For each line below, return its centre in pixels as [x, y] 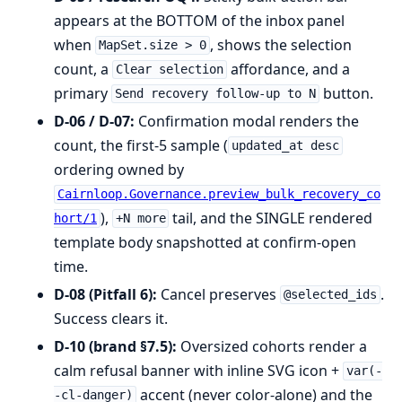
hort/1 [75, 218]
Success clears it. [111, 318]
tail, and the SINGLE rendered [271, 218]
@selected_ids [330, 295]
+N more [140, 218]
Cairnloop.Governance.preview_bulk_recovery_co [218, 194]
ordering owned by [119, 169]
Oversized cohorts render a [272, 346]
